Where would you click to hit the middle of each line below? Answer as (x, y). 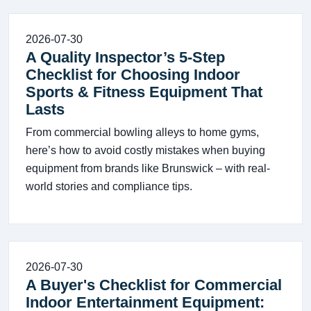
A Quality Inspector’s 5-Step (125, 57)
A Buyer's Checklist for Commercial (154, 285)
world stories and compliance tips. (109, 186)
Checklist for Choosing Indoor (133, 75)
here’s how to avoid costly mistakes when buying (145, 150)
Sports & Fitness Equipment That (144, 92)
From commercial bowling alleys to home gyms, (142, 132)
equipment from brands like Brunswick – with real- (148, 168)
